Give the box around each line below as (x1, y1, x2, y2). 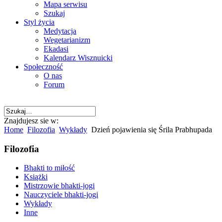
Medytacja (44, 27, 76, 35)
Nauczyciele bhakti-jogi (24, 190, 98, 199)
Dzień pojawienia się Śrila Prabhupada (89, 125, 212, 134)
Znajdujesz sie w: (4, 116, 58, 125)
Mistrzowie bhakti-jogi (24, 181, 95, 190)
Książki (24, 172, 48, 181)
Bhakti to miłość (24, 164, 75, 172)
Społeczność (24, 62, 63, 71)
